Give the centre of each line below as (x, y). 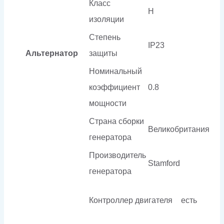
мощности (108, 103)
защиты (103, 53)
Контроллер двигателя (131, 200)
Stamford (164, 163)
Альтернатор (51, 53)
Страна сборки (116, 121)
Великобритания (179, 129)
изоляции (106, 19)
